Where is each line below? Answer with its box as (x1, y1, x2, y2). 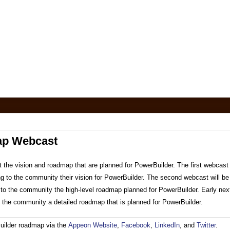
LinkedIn (155, 221, 180, 229)
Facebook (121, 221, 150, 229)
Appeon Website (68, 221, 117, 229)
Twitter (197, 221, 216, 229)
